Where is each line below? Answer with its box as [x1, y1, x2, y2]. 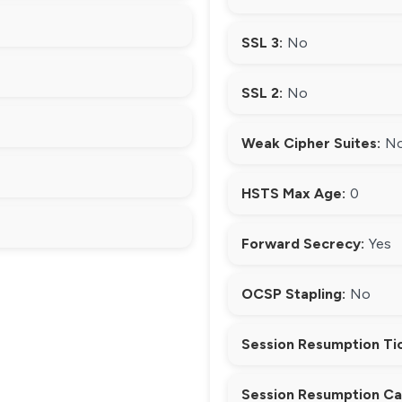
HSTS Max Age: [241, 185, 345, 202]
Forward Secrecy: [241, 235, 364, 252]
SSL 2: [241, 84, 283, 101]
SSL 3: [241, 34, 283, 51]
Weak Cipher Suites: [241, 135, 380, 152]
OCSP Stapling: [241, 285, 345, 302]
